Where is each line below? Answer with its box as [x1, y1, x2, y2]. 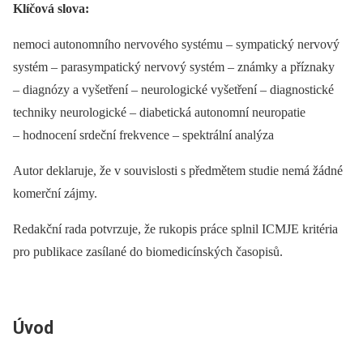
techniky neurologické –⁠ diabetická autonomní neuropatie [13, 105, 305, 120]
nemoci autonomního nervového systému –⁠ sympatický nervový [13, 37, 340, 52]
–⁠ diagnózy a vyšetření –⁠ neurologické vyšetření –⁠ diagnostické [13, 83, 334, 97]
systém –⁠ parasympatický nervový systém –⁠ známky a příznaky [13, 60, 335, 75]
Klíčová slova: [13, 2, 89, 16]
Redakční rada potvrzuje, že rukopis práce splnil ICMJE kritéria [13, 222, 338, 237]
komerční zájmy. [13, 186, 97, 201]
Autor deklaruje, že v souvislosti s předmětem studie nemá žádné [13, 164, 343, 178]
